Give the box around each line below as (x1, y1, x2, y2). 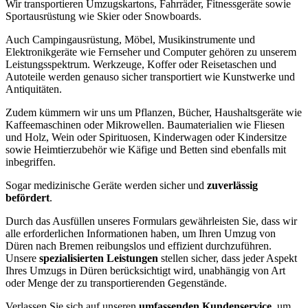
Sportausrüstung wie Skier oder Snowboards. (5, 10, 201, 22)
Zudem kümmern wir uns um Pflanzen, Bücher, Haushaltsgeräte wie (5, 106, 302, 118)
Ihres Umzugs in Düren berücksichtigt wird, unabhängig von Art (5, 264, 285, 276)
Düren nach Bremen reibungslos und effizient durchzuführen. (5, 239, 272, 252)
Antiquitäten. (5, 82, 62, 95)
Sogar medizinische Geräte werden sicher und (5, 179, 207, 191)
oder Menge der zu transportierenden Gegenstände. (5, 276, 227, 289)
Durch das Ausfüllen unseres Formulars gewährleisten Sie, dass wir (5, 214, 297, 227)
